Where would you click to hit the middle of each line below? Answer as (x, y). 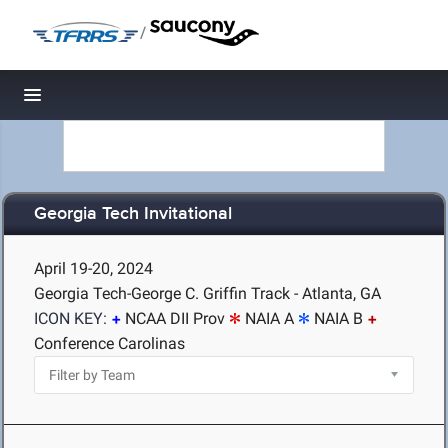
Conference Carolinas (109, 343)
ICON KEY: (70, 318)
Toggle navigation (100, 100)
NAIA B (338, 318)
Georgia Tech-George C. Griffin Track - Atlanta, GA (207, 293)
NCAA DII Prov (175, 318)
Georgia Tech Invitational (133, 214)
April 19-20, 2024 (93, 268)
